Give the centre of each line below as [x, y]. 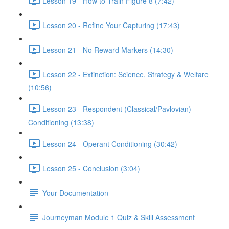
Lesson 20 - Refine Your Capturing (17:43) [111, 25]
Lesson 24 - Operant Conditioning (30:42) [110, 143]
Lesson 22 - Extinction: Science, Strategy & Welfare [125, 74]
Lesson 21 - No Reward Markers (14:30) [108, 49]
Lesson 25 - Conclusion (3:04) [91, 168]
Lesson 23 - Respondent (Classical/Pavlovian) [117, 109]
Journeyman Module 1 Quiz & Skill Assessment [119, 217]
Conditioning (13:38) [61, 122]
